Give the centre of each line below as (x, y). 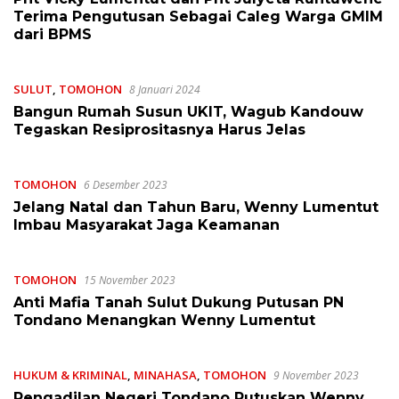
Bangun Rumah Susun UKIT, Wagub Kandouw (188, 112)
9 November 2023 (316, 375)
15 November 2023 (130, 280)
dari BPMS (53, 34)
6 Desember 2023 (126, 185)
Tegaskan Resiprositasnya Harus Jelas (159, 130)
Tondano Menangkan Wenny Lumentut (164, 320)
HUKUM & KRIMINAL (70, 375)
